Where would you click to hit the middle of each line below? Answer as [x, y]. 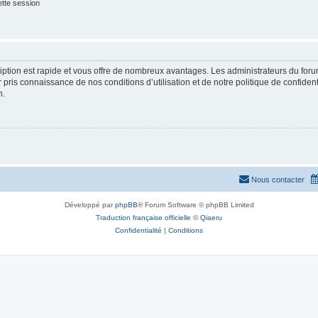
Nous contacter [278, 179]
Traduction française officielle [143, 217]
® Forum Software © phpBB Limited [196, 204]
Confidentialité [138, 230]
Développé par [89, 204]
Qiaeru [211, 217]
